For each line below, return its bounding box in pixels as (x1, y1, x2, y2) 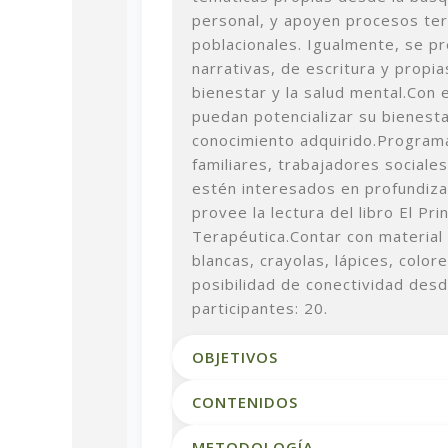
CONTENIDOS (192, 391, 298, 412)
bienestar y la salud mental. (192, 81, 407, 102)
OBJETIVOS (192, 346, 278, 367)
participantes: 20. (192, 297, 328, 318)
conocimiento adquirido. (192, 129, 377, 150)
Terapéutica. (192, 225, 290, 246)
